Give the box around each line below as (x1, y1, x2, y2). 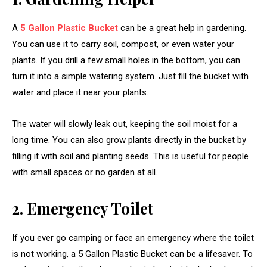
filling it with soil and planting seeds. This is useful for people (12, 150, 249, 162)
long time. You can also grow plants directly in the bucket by (12, 134, 246, 145)
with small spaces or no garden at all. (12, 166, 160, 178)
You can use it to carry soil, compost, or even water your (12, 38, 234, 49)
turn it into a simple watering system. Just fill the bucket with (12, 70, 249, 82)
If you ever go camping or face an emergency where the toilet (12, 232, 254, 243)
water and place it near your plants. (12, 86, 148, 98)
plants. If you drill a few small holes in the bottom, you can (12, 54, 240, 66)
